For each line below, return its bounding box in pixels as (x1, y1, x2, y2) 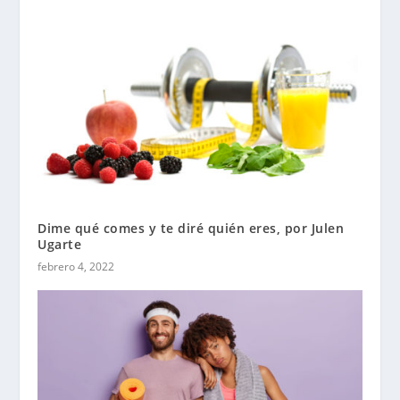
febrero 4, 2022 (37, 258, 115, 274)
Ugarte (37, 235, 82, 253)
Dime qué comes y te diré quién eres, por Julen (37, 219, 345, 237)
